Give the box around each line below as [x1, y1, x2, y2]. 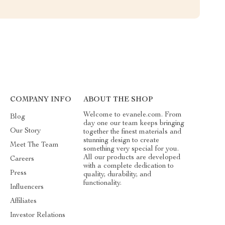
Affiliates [10, 197, 37, 205]
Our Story [10, 127, 41, 135]
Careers [10, 155, 35, 163]
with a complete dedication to [83, 162, 174, 170]
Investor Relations [10, 211, 66, 219]
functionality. [83, 179, 122, 187]
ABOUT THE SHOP [83, 96, 153, 103]
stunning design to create [83, 137, 159, 144]
